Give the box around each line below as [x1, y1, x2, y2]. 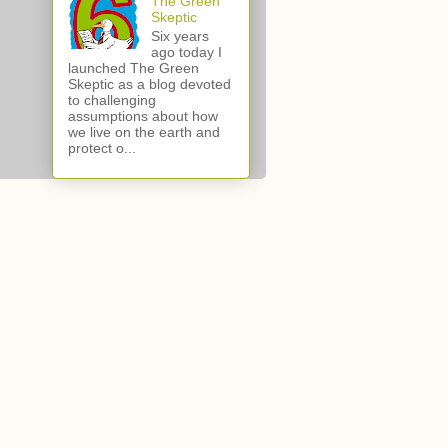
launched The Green [68, 59, 199, 76]
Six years [150, 27, 209, 44]
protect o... [68, 139, 136, 156]
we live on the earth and [68, 123, 220, 140]
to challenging [68, 91, 156, 108]
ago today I [150, 43, 222, 60]
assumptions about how [68, 107, 218, 124]
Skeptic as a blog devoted [68, 75, 231, 92]
